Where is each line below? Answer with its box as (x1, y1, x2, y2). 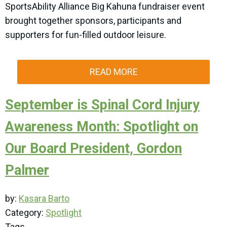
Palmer (5, 162, 49, 178)
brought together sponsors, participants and (5, 15, 181, 26)
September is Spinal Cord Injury (5, 97, 200, 113)
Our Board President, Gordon (5, 140, 182, 157)
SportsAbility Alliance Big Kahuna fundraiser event (5, 1, 205, 12)
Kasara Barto (19, 193, 69, 204)
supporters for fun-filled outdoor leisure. (5, 29, 168, 40)
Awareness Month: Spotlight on (5, 119, 198, 135)
